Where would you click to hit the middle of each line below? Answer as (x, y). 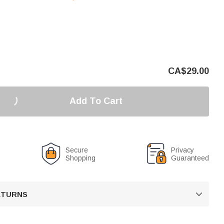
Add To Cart (96, 101)
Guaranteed (190, 158)
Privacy (182, 150)
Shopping (81, 158)
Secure (77, 150)
